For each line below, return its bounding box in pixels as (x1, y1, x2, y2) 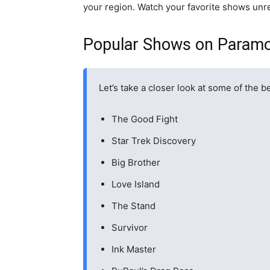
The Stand (111, 200, 155, 212)
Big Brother (111, 157, 160, 168)
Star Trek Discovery (111, 135, 196, 146)
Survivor (111, 222, 148, 233)
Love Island (111, 178, 160, 190)
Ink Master (111, 243, 156, 255)
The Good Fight (111, 113, 178, 125)
